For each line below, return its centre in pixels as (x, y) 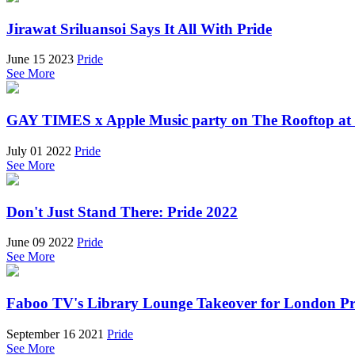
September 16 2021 (55, 334)
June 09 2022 (40, 242)
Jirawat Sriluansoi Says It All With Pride (139, 29)
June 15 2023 (40, 59)
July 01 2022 (39, 151)
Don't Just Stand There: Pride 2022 (122, 212)
